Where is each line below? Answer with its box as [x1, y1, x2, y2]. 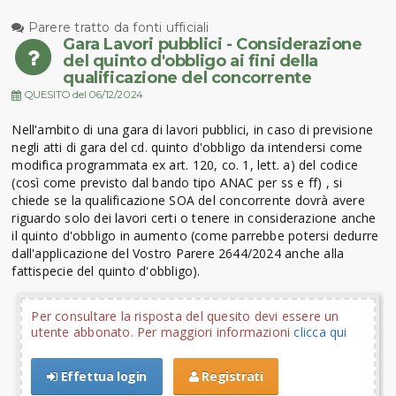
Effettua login [57, 367, 148, 385]
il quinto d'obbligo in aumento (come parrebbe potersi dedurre [11, 226, 379, 244]
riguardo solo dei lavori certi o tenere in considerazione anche [11, 209, 377, 226]
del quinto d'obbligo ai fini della [63, 50, 318, 71]
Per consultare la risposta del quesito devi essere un [31, 307, 339, 324]
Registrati [198, 367, 263, 385]
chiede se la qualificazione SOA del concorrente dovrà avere [11, 191, 365, 209]
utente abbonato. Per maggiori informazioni [31, 323, 294, 340]
